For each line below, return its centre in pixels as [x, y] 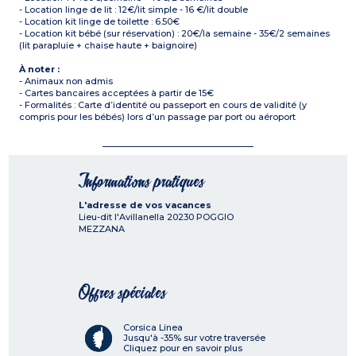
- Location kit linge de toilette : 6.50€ [100, 22]
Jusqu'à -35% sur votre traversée [194, 338]
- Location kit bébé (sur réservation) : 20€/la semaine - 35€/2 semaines [175, 34]
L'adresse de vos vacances [145, 205]
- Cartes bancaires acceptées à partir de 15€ [117, 93]
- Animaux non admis [66, 81]
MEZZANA [102, 229]
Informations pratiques [141, 182]
